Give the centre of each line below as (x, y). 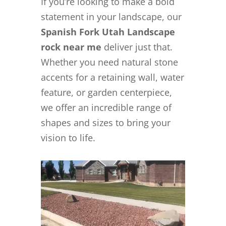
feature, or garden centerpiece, (106, 92)
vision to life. (68, 137)
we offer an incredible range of (106, 107)
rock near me (71, 47)
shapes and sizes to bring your (105, 122)
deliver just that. (137, 47)
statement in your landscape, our (111, 16)
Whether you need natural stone (109, 62)
